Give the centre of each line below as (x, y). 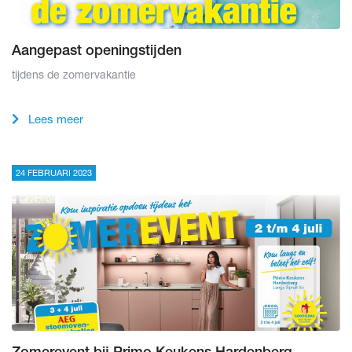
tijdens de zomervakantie (74, 75)
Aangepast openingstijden (97, 52)
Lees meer (54, 119)
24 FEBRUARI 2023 (54, 173)
